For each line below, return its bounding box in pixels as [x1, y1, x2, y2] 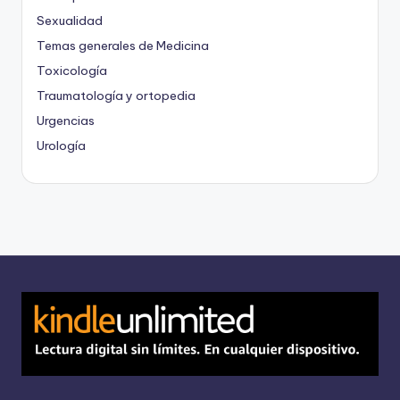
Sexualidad [37, 12, 103, 29]
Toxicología [37, 62, 107, 79]
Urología [37, 137, 86, 154]
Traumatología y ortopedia [37, 87, 196, 104]
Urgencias [37, 112, 95, 129]
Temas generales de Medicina [37, 37, 209, 54]
